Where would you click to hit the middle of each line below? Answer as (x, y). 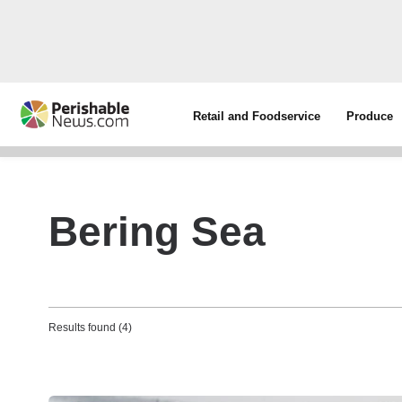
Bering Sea (157, 232)
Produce (370, 116)
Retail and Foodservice (257, 116)
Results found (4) (90, 328)
